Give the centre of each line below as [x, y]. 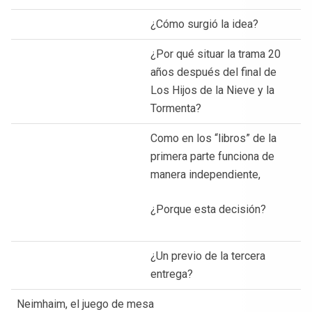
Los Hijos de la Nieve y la [212, 90]
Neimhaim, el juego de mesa [85, 304]
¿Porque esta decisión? [208, 209]
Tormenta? [176, 108]
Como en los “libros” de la [213, 138]
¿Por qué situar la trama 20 [216, 54]
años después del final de [213, 72]
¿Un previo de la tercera [208, 256]
